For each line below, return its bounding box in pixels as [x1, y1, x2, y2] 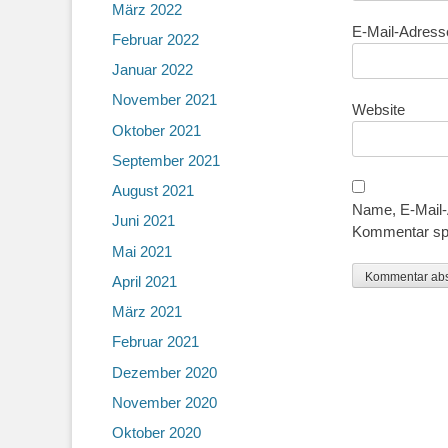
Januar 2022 [112, 61, 193, 78]
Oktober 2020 [112, 424, 201, 441]
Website [352, 100, 405, 118]
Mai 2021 [112, 242, 172, 260]
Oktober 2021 [112, 121, 201, 139]
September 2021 [112, 151, 220, 169]
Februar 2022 [112, 30, 199, 48]
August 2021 [112, 182, 194, 199]
